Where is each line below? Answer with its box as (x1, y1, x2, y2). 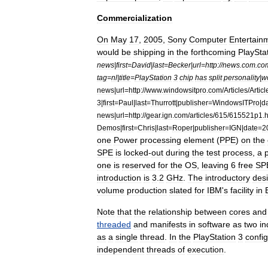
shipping (133, 47, 165, 57)
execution (187, 245, 224, 254)
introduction (97, 173, 141, 182)
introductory (205, 173, 250, 182)
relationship (148, 207, 192, 217)
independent (97, 245, 144, 254)
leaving (202, 160, 229, 170)
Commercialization (97, 13, 172, 23)
